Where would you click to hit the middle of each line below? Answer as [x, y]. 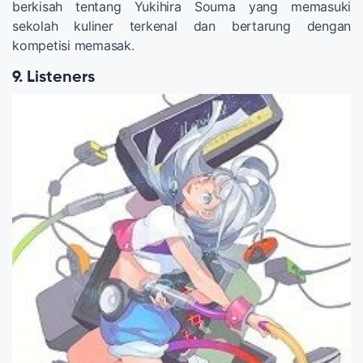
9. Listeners [53, 78]
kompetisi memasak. [73, 46]
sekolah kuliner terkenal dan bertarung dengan [181, 26]
